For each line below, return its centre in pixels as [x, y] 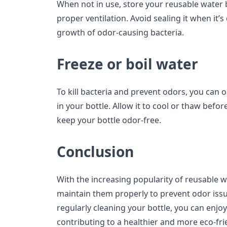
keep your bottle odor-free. [109, 120]
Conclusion [95, 152]
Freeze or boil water [127, 64]
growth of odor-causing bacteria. [120, 33]
